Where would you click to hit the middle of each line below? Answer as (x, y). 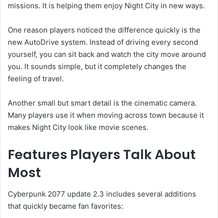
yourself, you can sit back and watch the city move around (107, 54)
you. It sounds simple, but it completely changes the (97, 66)
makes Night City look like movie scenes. (78, 127)
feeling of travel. (36, 78)
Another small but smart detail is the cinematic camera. (102, 103)
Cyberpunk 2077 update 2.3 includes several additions (102, 194)
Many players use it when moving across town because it (106, 115)
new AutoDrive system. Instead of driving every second (103, 42)
